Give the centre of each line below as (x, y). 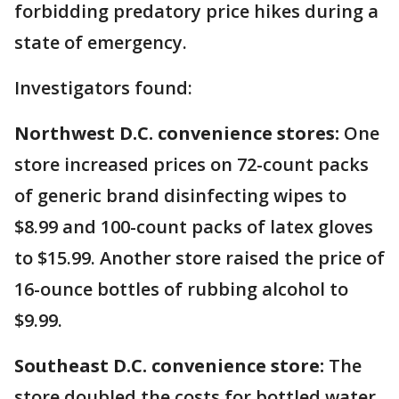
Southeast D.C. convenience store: (171, 366)
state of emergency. (101, 42)
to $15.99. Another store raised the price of (199, 258)
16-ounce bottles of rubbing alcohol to (181, 289)
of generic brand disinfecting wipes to (180, 195)
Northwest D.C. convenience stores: (177, 133)
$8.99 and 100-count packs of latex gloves (194, 227)
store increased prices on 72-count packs (191, 164)
